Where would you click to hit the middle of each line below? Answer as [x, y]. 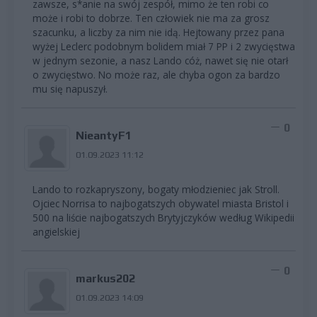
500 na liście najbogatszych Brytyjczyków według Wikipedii [163, 218]
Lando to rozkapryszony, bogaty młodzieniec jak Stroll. [156, 190]
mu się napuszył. [70, 89]
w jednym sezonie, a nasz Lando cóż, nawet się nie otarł [160, 61]
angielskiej [56, 232]
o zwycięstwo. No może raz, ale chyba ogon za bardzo [156, 75]
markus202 [105, 279]
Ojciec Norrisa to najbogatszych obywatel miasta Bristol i [161, 204]
